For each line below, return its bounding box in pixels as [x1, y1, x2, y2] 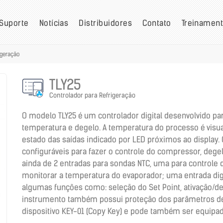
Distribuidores [79, 18, 132, 28]
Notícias [39, 18, 69, 28]
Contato [142, 18, 171, 28]
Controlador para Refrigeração [49, 91, 135, 100]
